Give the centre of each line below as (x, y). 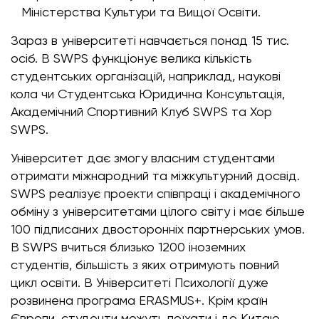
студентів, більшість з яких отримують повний (145, 265)
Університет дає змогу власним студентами (143, 158)
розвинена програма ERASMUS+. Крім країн (139, 300)
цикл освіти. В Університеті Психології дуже (140, 282)
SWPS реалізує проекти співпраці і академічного (156, 193)
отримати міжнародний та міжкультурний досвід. (155, 176)
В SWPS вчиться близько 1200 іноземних (128, 247)
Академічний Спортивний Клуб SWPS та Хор (141, 111)
